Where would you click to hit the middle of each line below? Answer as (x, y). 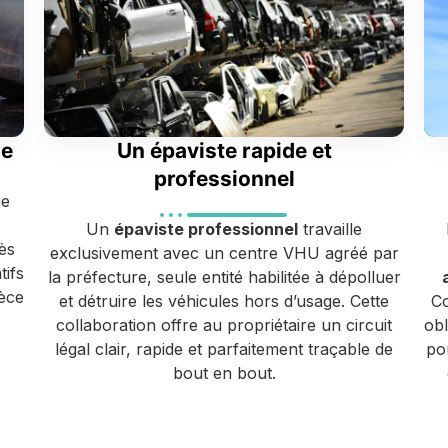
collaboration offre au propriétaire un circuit (224, 325)
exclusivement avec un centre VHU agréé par (224, 253)
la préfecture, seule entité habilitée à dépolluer (224, 277)
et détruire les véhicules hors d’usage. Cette (224, 301)
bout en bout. (224, 373)
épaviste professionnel (206, 229)
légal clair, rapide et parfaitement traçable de (224, 349)
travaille (330, 229)
